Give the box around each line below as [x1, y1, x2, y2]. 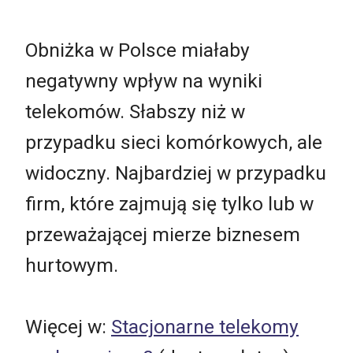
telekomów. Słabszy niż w [25, 99, 245, 123]
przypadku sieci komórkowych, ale [25, 130, 322, 154]
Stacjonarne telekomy [111, 314, 299, 338]
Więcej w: [25, 314, 111, 338]
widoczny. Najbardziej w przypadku [25, 161, 326, 184]
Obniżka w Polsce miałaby [25, 38, 250, 61]
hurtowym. [25, 253, 118, 277]
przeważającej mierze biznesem [25, 222, 300, 246]
